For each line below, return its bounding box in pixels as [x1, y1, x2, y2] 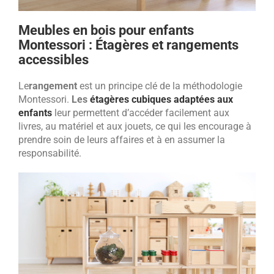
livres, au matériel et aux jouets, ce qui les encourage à [18, 120, 251, 133]
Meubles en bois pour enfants [18, 23, 194, 39]
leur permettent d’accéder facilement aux [52, 107, 229, 119]
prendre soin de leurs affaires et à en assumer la [18, 134, 225, 146]
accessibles [18, 52, 89, 68]
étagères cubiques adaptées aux [90, 94, 233, 106]
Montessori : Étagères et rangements [18, 37, 239, 53]
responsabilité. [18, 147, 84, 160]
